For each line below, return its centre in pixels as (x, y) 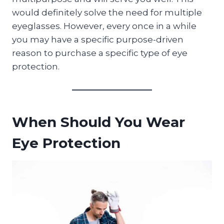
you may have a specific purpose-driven (98, 39)
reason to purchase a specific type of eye (100, 53)
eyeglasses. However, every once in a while (104, 26)
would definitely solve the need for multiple (107, 12)
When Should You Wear (98, 122)
